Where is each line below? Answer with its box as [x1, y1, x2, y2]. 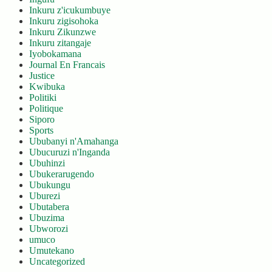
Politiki [29, 92, 56, 103]
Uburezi [29, 191, 60, 201]
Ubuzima [29, 212, 64, 223]
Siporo [29, 114, 55, 124]
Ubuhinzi [29, 158, 65, 168]
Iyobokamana [29, 49, 81, 59]
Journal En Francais [29, 59, 105, 70]
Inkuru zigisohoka [29, 16, 98, 26]
